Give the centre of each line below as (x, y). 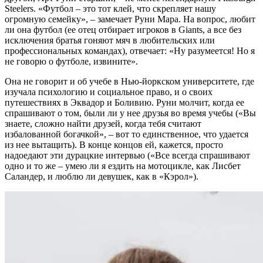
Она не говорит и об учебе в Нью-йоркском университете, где (129, 81)
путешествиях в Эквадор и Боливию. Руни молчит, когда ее (124, 102)
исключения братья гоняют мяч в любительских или (110, 40)
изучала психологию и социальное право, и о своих (109, 92)
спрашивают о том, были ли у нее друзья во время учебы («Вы (130, 113)
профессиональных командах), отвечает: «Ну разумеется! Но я (130, 50)
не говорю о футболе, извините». (71, 61)
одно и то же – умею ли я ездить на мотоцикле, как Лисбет (123, 166)
